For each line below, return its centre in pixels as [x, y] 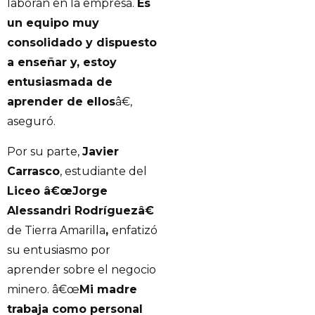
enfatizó [135, 230]
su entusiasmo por [59, 250]
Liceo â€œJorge [57, 191]
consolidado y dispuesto [82, 43]
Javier [101, 151]
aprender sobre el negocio [82, 269]
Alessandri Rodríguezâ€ [81, 210]
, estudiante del [103, 171]
